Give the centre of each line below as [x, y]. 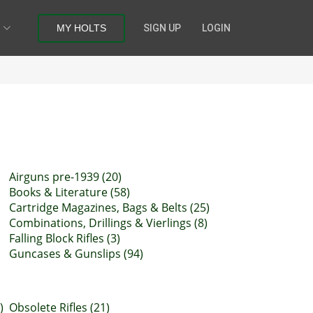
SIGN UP [162, 28]
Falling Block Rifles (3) [65, 238]
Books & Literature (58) [70, 192]
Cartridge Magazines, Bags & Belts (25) [109, 208]
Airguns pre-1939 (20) [65, 177]
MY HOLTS [81, 28]
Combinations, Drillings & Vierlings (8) [108, 223]
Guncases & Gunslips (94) [76, 254]
